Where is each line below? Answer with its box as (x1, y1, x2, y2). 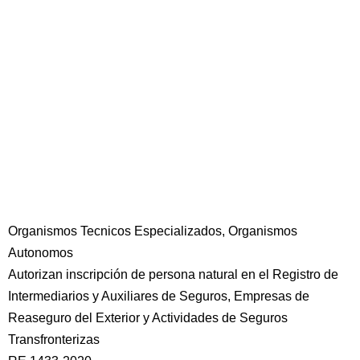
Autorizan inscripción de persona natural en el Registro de (8, 268, 338, 281)
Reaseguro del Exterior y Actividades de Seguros (8, 311, 288, 325)
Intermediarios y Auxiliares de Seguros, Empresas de (8, 289, 309, 303)
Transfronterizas (8, 333, 100, 346)
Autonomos (8, 246, 73, 260)
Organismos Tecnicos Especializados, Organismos (8, 224, 297, 238)
